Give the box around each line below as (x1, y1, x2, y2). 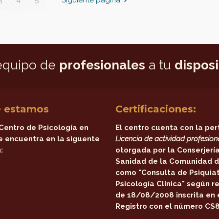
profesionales (59, 58, 146, 72)
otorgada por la (115, 146, 177, 154)
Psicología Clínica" (115, 179, 185, 188)
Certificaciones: (115, 103, 197, 115)
